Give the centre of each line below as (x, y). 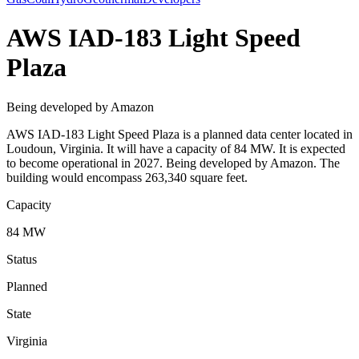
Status (22, 259)
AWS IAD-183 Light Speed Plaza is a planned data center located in (179, 134)
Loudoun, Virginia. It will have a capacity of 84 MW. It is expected (176, 148)
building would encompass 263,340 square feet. (127, 177)
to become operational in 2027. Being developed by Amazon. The (173, 163)
